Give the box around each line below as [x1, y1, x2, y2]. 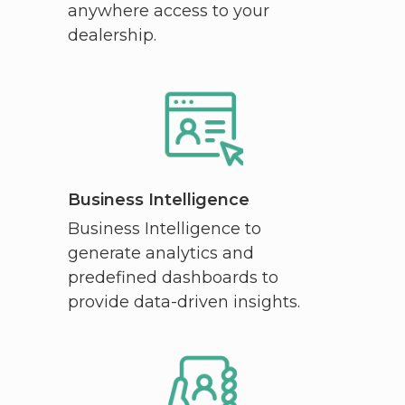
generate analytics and [67, 242, 254, 263]
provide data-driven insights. [67, 291, 300, 312]
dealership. [67, 25, 156, 46]
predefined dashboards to [67, 267, 278, 287]
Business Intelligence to [67, 218, 261, 239]
